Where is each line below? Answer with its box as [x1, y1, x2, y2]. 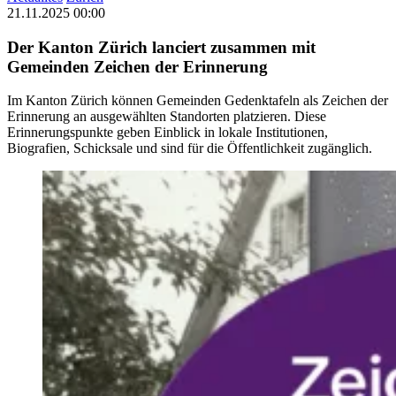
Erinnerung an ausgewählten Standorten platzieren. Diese [7, 109, 326, 125]
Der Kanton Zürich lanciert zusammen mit [7, 37, 316, 57]
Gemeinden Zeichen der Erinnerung [7, 57, 268, 76]
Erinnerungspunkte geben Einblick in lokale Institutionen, [7, 125, 328, 141]
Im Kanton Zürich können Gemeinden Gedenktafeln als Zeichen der [7, 93, 388, 109]
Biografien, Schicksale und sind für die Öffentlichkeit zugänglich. [7, 141, 372, 156]
